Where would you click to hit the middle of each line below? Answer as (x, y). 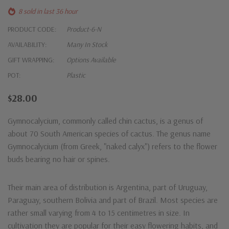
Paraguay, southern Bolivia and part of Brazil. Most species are (113, 200)
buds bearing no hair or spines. (59, 159)
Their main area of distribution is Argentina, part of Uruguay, (108, 187)
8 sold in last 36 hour (48, 11)
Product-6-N (84, 29)
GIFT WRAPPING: (31, 60)
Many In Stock (87, 44)
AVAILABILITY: (27, 44)
